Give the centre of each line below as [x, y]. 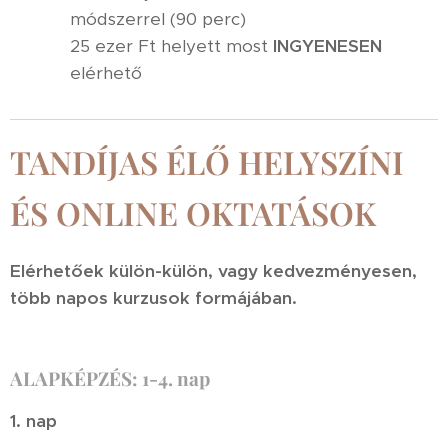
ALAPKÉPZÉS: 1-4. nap [110, 378]
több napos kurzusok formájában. [156, 298]
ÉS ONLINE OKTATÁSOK [193, 212]
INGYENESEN [327, 46]
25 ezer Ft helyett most [171, 46]
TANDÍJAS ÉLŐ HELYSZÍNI [207, 161]
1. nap [36, 421]
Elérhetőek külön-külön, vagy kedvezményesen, [213, 271]
